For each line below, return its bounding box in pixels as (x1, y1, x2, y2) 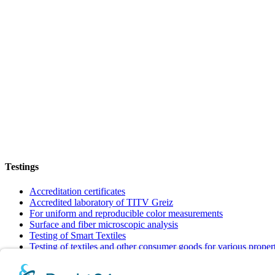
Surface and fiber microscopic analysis (29, 219, 178, 230)
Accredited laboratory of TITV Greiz (29, 196, 173, 207)
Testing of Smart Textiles (29, 230, 126, 241)
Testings (5, 161, 39, 172)
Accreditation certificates (29, 185, 125, 196)
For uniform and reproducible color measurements (29, 207, 223, 219)
